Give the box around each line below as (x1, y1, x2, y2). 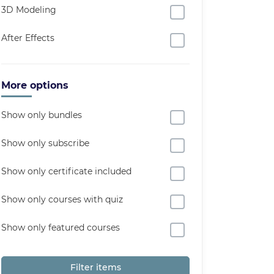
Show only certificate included (1, 166, 131, 177)
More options (1, 80, 68, 91)
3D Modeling (1, 4, 56, 15)
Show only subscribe (1, 138, 89, 149)
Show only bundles (1, 109, 82, 120)
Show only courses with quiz (1, 194, 123, 205)
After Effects (1, 32, 54, 43)
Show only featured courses (1, 222, 120, 233)
